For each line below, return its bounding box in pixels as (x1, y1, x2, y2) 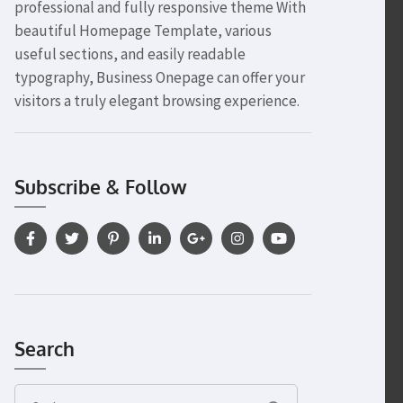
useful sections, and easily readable (14, 44, 246, 64)
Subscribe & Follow (14, 175, 187, 199)
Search (14, 336, 75, 361)
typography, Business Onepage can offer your (14, 67, 305, 87)
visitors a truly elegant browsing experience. (14, 91, 300, 111)
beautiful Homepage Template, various (14, 21, 272, 40)
